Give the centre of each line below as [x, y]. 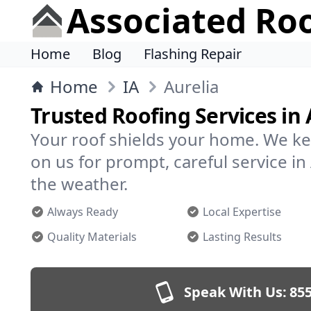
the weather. [79, 184]
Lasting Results [242, 237]
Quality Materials [92, 237]
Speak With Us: [235, 292]
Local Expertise [242, 212]
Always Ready [83, 212]
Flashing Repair [193, 54]
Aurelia [191, 86]
